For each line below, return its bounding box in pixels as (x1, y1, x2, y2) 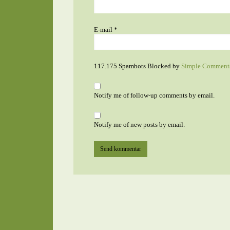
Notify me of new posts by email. (93, 121, 185, 128)
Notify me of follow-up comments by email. (93, 91, 215, 99)
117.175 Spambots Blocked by (93, 62, 181, 70)
